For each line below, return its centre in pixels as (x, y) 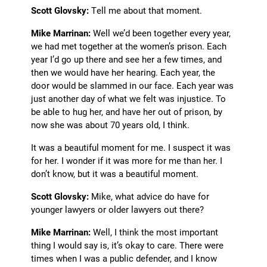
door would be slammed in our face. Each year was (133, 86)
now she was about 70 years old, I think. (111, 125)
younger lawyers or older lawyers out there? (118, 209)
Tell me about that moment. (146, 10)
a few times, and (190, 59)
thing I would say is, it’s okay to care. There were (128, 245)
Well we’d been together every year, (161, 33)
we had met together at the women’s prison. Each (129, 46)
